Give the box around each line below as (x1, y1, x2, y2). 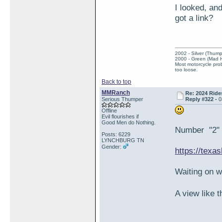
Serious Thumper (102, 96, 143, 102)
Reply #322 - (185, 96, 219, 102)
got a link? (175, 13, 213, 23)
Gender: (102, 144, 123, 150)
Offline (102, 108, 117, 113)
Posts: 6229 (102, 131, 130, 137)
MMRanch (102, 89, 130, 96)
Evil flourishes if (102, 113, 139, 119)
